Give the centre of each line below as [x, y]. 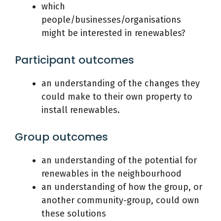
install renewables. [81, 110]
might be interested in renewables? [113, 33]
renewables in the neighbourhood [111, 174]
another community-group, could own [120, 200]
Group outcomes [61, 137]
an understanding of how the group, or [122, 187]
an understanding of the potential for [119, 160]
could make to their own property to [117, 97]
